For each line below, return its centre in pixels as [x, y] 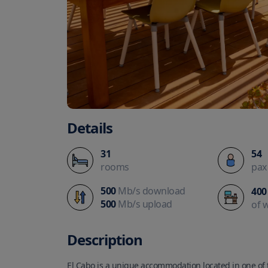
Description [105, 240]
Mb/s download [150, 191]
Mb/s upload [144, 204]
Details [90, 128]
